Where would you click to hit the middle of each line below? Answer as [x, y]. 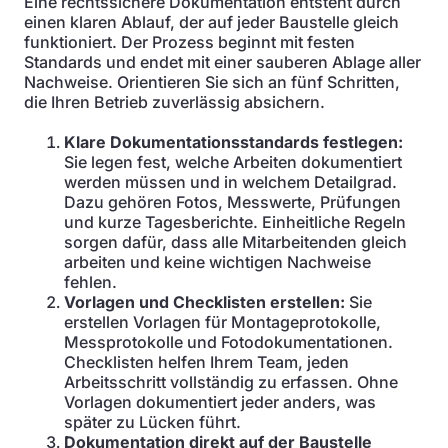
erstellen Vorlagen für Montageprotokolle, [222, 322]
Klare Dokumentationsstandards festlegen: [233, 142]
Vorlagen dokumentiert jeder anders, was [220, 402]
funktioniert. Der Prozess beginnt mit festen [189, 42]
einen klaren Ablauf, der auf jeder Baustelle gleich [211, 22]
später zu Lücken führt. [152, 422]
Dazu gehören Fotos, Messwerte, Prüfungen [232, 202]
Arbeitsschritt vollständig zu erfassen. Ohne [231, 382]
